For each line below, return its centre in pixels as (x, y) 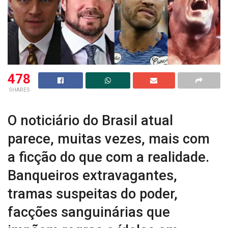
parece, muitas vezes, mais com (109, 139)
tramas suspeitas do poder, (93, 194)
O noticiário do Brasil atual (90, 121)
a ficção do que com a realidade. (108, 158)
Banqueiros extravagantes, (92, 176)
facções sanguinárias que (89, 212)
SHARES (19, 90)
